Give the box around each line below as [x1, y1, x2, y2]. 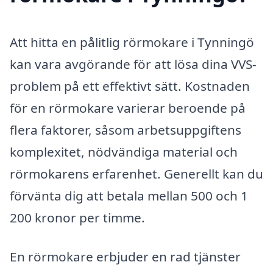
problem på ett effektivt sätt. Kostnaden [10, 77, 250, 94]
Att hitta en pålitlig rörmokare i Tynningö [10, 33, 254, 51]
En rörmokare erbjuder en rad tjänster [10, 247, 241, 265]
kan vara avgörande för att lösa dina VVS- [10, 55, 257, 73]
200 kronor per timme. [10, 208, 145, 226]
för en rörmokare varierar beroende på [10, 99, 246, 116]
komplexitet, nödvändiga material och [10, 143, 238, 160]
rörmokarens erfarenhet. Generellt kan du [10, 165, 263, 182]
